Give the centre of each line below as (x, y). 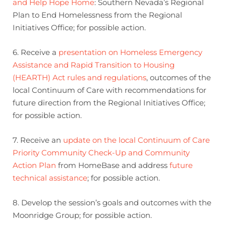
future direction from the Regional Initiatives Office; (109, 103)
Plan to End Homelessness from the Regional (97, 15)
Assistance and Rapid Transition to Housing (94, 65)
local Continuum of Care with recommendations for (109, 90)
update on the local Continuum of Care (136, 140)
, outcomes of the (179, 77)
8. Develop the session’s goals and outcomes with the (112, 203)
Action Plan (34, 165)
